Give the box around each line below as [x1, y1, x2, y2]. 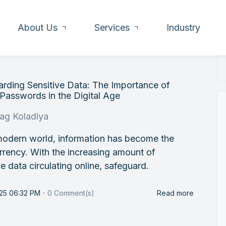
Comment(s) [52, 189, 95, 197]
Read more [157, 189, 194, 197]
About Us [18, 22, 58, 33]
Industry [166, 22, 200, 33]
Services [94, 22, 130, 33]
